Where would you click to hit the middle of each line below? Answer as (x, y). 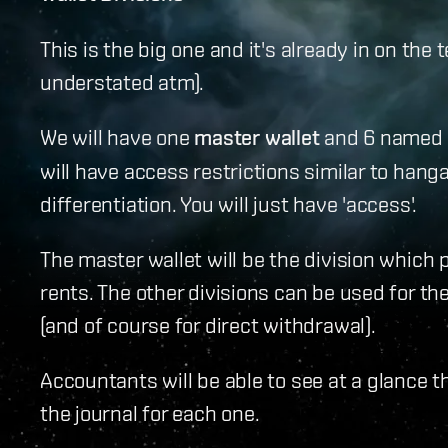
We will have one (117, 136)
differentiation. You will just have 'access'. (229, 203)
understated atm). (122, 81)
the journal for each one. (150, 412)
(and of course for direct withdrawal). (208, 324)
